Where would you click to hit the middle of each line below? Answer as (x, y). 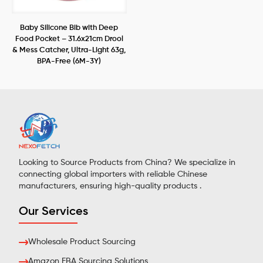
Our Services (53, 212)
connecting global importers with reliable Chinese (113, 175)
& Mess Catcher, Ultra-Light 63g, (69, 50)
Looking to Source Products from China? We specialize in (127, 163)
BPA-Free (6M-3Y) (69, 61)
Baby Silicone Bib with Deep (69, 28)
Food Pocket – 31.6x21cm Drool (69, 39)
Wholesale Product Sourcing (82, 242)
